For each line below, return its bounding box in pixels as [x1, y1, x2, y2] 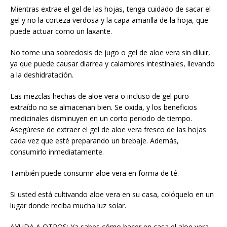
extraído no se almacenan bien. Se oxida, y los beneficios [10, 102, 197, 112]
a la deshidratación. [10, 69, 73, 80]
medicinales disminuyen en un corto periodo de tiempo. [10, 113, 192, 123]
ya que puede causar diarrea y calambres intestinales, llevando [10, 58, 215, 68]
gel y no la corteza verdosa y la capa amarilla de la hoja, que [10, 15, 208, 25]
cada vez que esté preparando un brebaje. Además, [10, 135, 179, 145]
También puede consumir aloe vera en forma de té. [10, 168, 179, 178]
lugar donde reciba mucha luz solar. [10, 200, 126, 210]
